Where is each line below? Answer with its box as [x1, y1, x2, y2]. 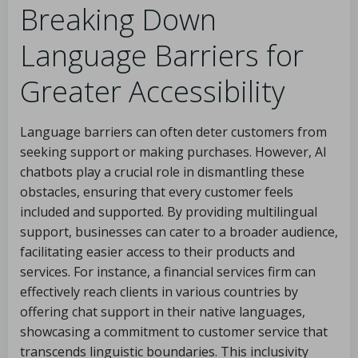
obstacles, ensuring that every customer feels [20, 183, 293, 201]
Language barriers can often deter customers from [20, 123, 327, 141]
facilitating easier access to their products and [20, 243, 295, 261]
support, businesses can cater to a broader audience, [20, 223, 338, 241]
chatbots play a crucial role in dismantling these [20, 163, 304, 181]
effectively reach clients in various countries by [20, 283, 298, 300]
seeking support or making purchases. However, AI [20, 143, 327, 161]
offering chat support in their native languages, [20, 303, 305, 320]
